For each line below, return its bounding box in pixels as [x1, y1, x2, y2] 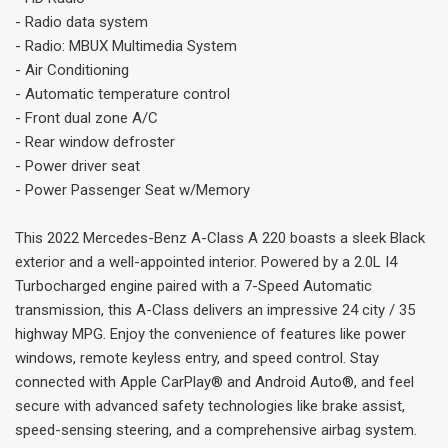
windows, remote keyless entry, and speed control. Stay [15, 348, 379, 367]
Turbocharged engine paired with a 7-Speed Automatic [15, 276, 372, 295]
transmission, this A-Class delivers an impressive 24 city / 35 [15, 300, 415, 319]
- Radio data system [15, 12, 148, 31]
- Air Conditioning [15, 60, 129, 79]
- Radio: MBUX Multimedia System [15, 36, 237, 55]
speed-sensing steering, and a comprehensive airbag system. [15, 420, 417, 439]
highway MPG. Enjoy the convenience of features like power [15, 324, 406, 343]
